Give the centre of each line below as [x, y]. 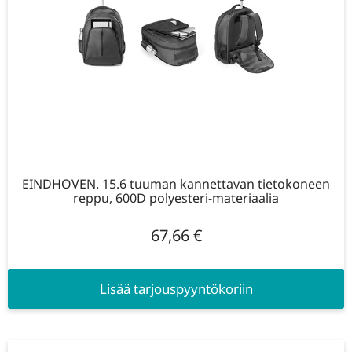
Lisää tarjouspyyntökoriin [176, 289]
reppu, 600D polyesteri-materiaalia [176, 198]
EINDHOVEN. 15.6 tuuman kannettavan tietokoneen [176, 183]
